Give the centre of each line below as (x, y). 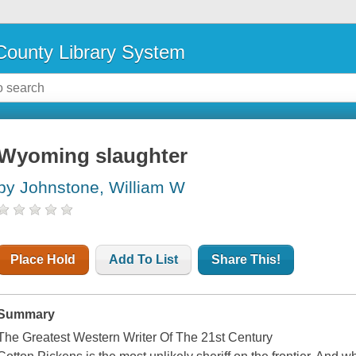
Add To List (144, 260)
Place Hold (43, 260)
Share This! (246, 260)
